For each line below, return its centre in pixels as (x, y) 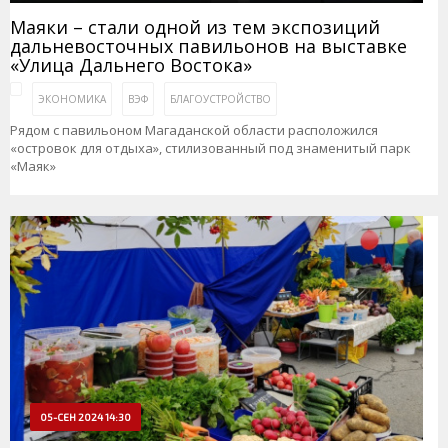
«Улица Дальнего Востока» (131, 65)
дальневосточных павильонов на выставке (208, 46)
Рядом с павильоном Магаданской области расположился (194, 130)
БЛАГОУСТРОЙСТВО (220, 99)
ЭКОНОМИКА (72, 99)
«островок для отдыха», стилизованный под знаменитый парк (210, 148)
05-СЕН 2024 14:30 (85, 416)
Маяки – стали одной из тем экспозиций (195, 27)
